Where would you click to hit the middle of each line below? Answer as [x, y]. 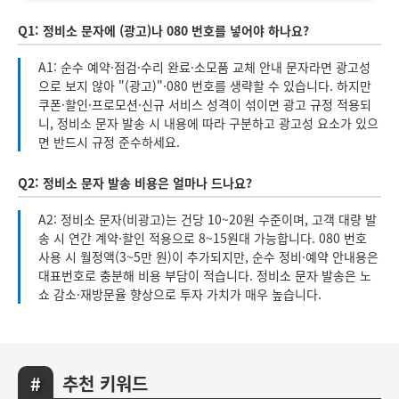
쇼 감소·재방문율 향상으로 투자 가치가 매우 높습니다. [180, 294]
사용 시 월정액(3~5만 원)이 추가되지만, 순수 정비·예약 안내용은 [208, 257]
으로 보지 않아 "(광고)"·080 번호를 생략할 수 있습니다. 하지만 [205, 86]
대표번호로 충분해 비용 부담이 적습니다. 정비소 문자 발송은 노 [205, 276]
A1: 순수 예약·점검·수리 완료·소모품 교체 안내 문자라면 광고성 [204, 67]
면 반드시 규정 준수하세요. [109, 142]
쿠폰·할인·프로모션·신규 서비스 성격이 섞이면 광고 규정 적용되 [205, 105]
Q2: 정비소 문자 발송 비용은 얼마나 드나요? [135, 183]
